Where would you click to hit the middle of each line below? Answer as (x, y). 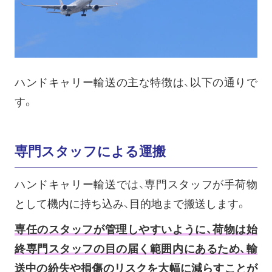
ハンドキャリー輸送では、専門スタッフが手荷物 (136, 184)
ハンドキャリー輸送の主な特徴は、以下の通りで (136, 82)
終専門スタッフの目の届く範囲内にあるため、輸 (136, 249)
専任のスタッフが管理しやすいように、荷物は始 (136, 229)
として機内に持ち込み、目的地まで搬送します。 (131, 204)
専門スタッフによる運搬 (90, 151)
